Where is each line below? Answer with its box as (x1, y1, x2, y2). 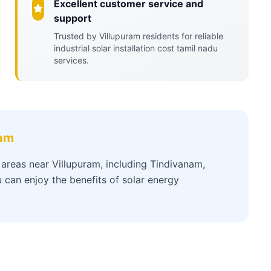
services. (53, 55, 89, 65)
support (53, 12, 91, 24)
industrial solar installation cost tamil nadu (53, 43, 218, 53)
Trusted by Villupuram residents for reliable (53, 31, 223, 41)
